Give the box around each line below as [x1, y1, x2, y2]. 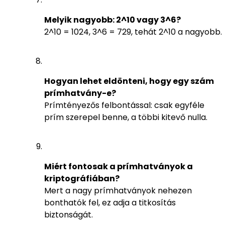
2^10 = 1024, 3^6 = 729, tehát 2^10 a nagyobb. [44, 26, 222, 38]
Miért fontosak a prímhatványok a [44, 161, 193, 173]
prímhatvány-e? [44, 87, 116, 99]
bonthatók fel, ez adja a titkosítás [44, 197, 176, 209]
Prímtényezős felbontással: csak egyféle [44, 99, 204, 111]
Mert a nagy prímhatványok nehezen [44, 185, 192, 197]
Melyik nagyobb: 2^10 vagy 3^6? [44, 14, 181, 26]
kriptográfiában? [44, 173, 120, 185]
